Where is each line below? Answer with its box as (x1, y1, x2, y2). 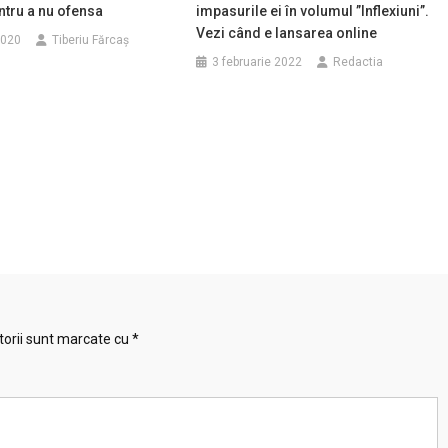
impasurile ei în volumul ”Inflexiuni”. (196, 3, 430, 19)
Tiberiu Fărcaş (51, 33, 129, 47)
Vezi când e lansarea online (196, 25, 378, 41)
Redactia (333, 55, 384, 69)
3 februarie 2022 (212, 55, 303, 69)
